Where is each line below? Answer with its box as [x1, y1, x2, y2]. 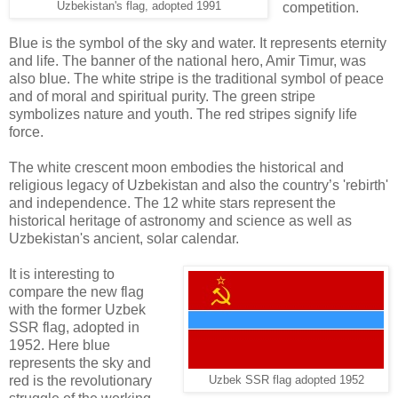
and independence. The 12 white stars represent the [9, 195, 336, 211]
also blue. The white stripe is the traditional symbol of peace [9, 70, 384, 86]
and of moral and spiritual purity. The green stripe [9, 88, 315, 104]
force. [9, 123, 44, 139]
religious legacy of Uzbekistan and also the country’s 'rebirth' [9, 177, 388, 193]
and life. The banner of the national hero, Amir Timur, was [9, 52, 366, 68]
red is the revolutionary [9, 372, 152, 388]
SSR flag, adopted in [9, 319, 139, 335]
